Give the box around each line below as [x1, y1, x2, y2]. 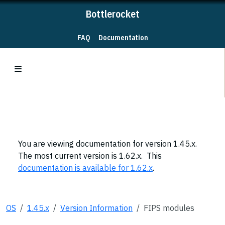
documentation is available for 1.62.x [18, 163, 153, 173]
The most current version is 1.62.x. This [18, 151, 162, 161]
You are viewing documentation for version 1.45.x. [18, 139, 197, 149]
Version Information [60, 203, 133, 213]
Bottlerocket [85, 7, 140, 21]
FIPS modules [144, 203, 194, 213]
